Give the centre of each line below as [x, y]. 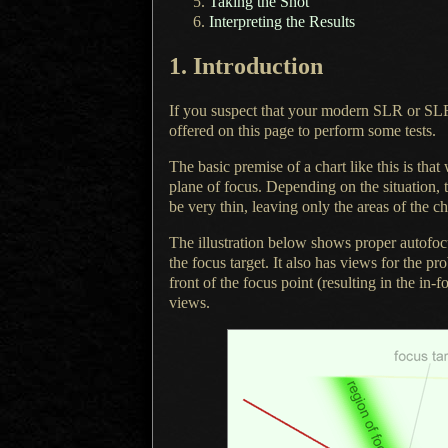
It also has [304, 263]
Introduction [258, 66]
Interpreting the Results [282, 21]
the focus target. [221, 263]
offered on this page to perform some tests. [302, 131]
